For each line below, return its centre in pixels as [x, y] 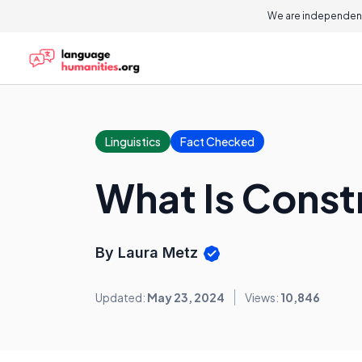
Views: [263, 298]
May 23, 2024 [186, 298]
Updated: [121, 298]
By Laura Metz [149, 253]
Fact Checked [217, 141]
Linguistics [133, 141]
